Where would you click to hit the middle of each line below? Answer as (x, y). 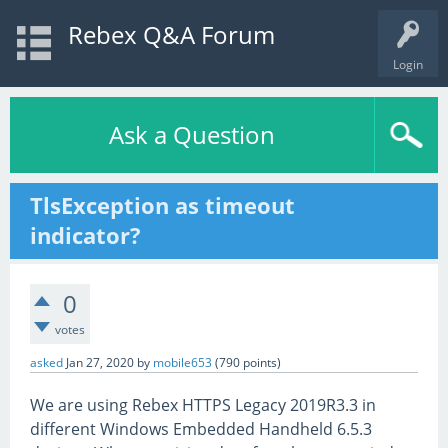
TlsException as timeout (162, 205)
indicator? (85, 235)
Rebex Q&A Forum (171, 34)
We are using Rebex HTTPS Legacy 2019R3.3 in (203, 405)
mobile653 (182, 362)
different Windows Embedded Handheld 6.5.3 (201, 429)
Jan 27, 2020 (100, 362)
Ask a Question (192, 134)
